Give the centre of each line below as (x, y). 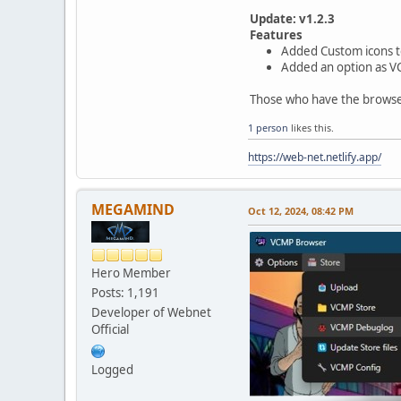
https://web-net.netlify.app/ (315, 157)
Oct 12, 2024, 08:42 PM (301, 210)
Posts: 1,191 (125, 293)
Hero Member (131, 273)
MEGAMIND (133, 209)
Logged (112, 370)
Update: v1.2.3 (292, 18)
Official (110, 330)
